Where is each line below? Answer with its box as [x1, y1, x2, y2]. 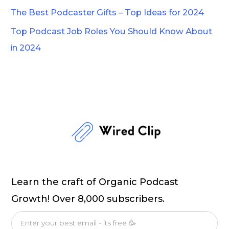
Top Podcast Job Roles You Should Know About [10, 26, 212, 36]
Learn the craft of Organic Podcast [11, 176, 179, 188]
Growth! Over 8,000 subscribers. [11, 193, 165, 205]
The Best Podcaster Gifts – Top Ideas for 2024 [10, 7, 204, 18]
